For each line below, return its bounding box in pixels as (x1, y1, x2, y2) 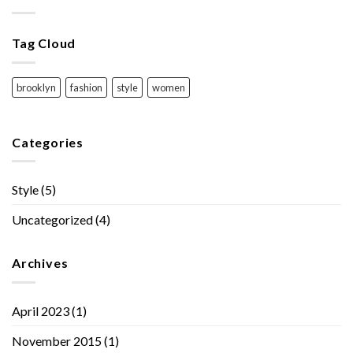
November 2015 (12, 333, 102, 348)
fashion (70, 80, 102, 94)
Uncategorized (12, 212, 93, 228)
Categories (12, 134, 84, 150)
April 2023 (12, 303, 69, 318)
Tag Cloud (12, 35, 76, 51)
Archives (12, 255, 69, 271)
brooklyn (17, 80, 56, 94)
